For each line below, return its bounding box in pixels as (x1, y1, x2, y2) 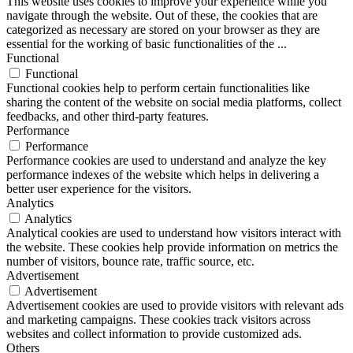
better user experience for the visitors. (6, 182, 191, 196)
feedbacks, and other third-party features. (6, 110, 209, 124)
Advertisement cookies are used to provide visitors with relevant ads (6, 299, 344, 313)
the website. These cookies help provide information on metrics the (6, 240, 338, 255)
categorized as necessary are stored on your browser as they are (6, 23, 320, 37)
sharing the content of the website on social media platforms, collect (6, 95, 341, 110)
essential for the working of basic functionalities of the (6, 37, 277, 51)
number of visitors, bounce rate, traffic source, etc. (6, 255, 255, 269)
